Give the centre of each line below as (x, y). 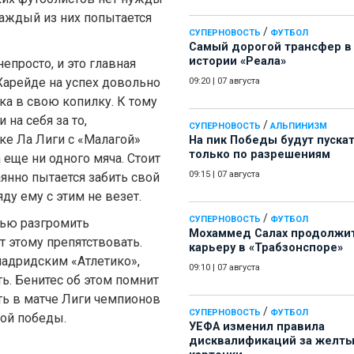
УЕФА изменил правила (257, 327)
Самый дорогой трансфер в (270, 47)
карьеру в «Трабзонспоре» (266, 248)
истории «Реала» (237, 62)
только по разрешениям (260, 155)
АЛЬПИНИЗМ (299, 126)
